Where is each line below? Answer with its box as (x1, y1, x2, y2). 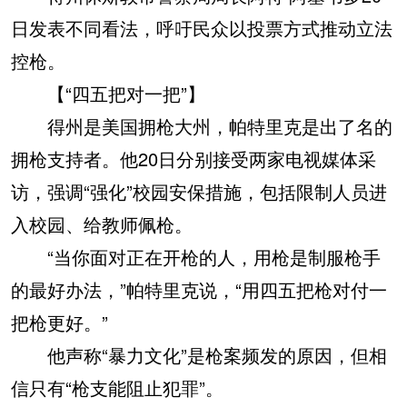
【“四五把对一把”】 (11, 80, 205, 107)
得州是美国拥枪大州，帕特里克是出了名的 (11, 113, 392, 140)
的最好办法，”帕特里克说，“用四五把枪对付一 (11, 276, 387, 303)
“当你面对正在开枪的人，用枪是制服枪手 (11, 243, 381, 271)
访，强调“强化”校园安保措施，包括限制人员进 (11, 178, 387, 205)
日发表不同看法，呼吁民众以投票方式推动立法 (11, 15, 392, 42)
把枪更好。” (11, 309, 108, 336)
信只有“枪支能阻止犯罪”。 (11, 374, 223, 402)
